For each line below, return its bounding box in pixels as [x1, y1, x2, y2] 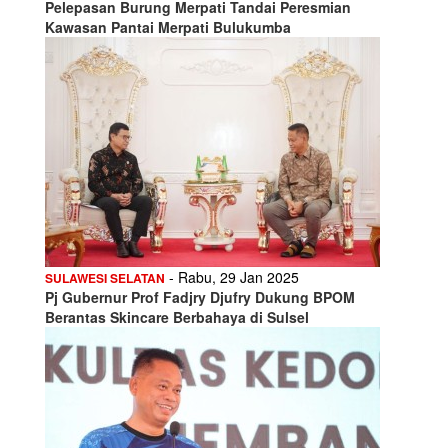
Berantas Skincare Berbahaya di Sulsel [45, 306, 309, 327]
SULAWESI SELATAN [45, 268, 165, 287]
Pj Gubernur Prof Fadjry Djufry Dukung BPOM [45, 286, 355, 307]
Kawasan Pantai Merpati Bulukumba [45, 16, 295, 37]
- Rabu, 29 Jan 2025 [165, 266, 299, 287]
